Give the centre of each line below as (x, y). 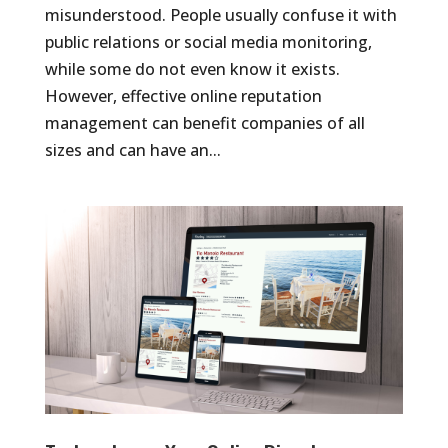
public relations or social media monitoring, (208, 42)
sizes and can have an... (132, 150)
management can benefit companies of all (204, 123)
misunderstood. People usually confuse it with (220, 15)
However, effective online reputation (183, 96)
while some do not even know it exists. (192, 69)
